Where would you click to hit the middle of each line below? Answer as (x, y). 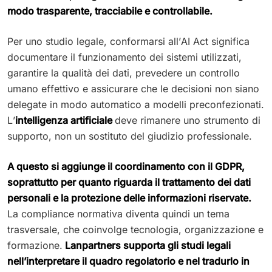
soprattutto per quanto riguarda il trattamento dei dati (129, 182)
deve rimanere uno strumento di (188, 120)
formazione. (35, 245)
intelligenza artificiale (65, 120)
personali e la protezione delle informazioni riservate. (129, 198)
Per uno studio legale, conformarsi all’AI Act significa (128, 41)
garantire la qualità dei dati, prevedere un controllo (124, 73)
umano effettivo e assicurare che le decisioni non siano (133, 88)
